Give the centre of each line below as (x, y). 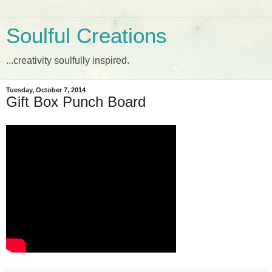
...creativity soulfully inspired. (68, 60)
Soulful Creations (87, 36)
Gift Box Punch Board (76, 102)
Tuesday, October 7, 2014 (46, 90)
